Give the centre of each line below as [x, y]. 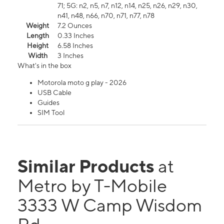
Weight [37, 26]
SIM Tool [51, 113]
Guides [48, 103]
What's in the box [44, 66]
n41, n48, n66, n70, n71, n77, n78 [106, 16]
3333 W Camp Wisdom [110, 205]
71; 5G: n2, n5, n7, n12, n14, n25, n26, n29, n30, [127, 6]
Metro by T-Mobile [92, 186]
